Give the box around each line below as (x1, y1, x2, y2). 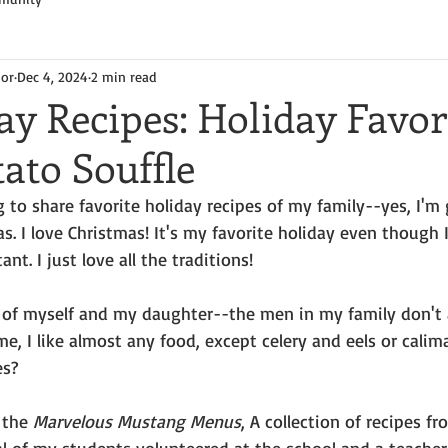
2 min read (91, 67, 156, 85)
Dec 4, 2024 (17, 67, 88, 85)
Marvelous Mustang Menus (33, 410, 241, 432)
